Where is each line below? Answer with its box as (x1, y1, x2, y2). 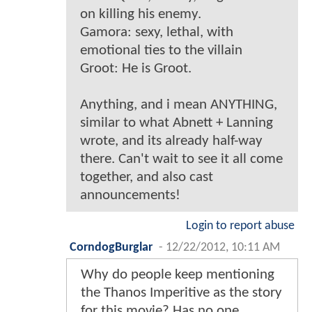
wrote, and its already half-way (80, 133, 263, 148)
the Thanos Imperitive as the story (81, 285, 282, 300)
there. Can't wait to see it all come (80, 151, 283, 166)
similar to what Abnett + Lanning (80, 115, 273, 130)
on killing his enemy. (80, 6, 201, 22)
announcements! (80, 187, 180, 203)
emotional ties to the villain (80, 42, 242, 58)
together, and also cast (80, 169, 213, 185)
